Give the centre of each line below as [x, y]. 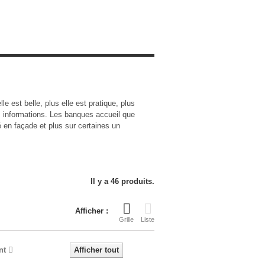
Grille [126, 219]
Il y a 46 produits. [122, 181]
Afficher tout [96, 250]
